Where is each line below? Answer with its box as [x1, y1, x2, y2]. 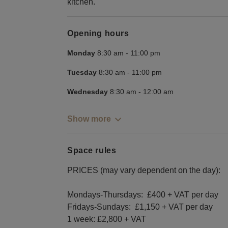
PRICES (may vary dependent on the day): [67, 165, 220, 175]
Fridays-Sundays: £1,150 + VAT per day [67, 202, 213, 211]
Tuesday [67, 68, 97, 77]
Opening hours [67, 29, 129, 38]
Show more [67, 115, 111, 124]
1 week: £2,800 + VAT [67, 214, 146, 223]
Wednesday [67, 88, 108, 96]
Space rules [67, 146, 117, 155]
